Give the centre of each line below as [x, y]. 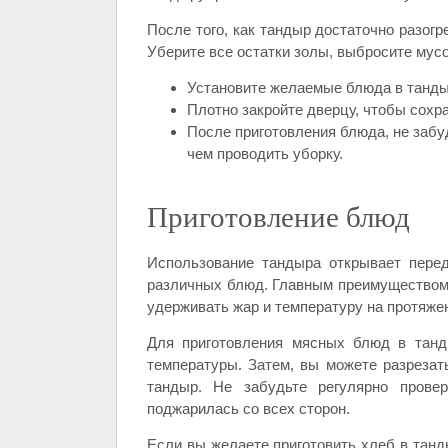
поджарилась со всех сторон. [248, 408]
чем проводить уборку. [265, 153]
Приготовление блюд [278, 216]
